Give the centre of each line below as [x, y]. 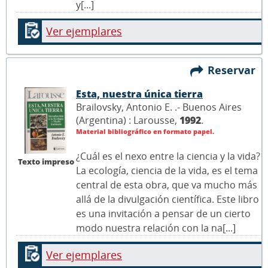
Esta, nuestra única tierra [139, 94]
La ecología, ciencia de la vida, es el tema [167, 171]
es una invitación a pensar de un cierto [163, 214]
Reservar [234, 70]
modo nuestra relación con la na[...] [156, 228]
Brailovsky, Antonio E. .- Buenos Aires [159, 107]
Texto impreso [46, 161]
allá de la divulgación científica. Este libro [167, 200]
